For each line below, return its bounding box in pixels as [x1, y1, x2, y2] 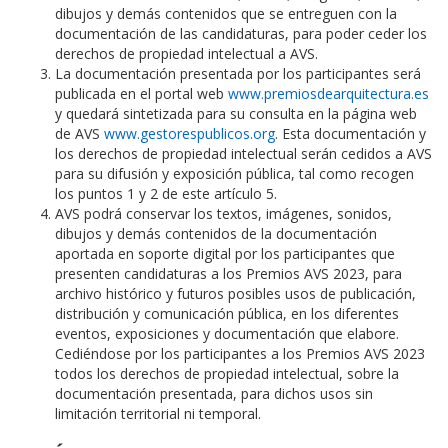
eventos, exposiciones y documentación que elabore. [55, 324, 399, 344]
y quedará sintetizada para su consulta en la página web [55, 104, 417, 124]
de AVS [55, 124, 104, 144]
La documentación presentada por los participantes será [55, 64, 421, 84]
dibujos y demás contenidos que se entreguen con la [55, 4, 397, 24]
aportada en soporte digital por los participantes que [55, 244, 395, 264]
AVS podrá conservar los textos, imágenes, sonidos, [55, 204, 392, 224]
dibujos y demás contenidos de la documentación [55, 224, 377, 244]
